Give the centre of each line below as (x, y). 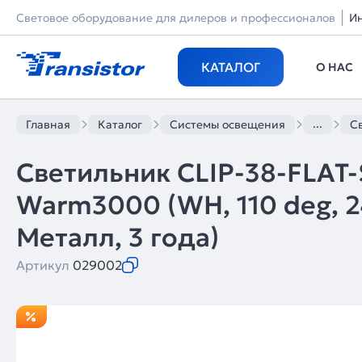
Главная (48, 124)
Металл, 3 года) (118, 238)
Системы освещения (227, 124)
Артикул (44, 265)
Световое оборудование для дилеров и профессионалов (176, 18)
